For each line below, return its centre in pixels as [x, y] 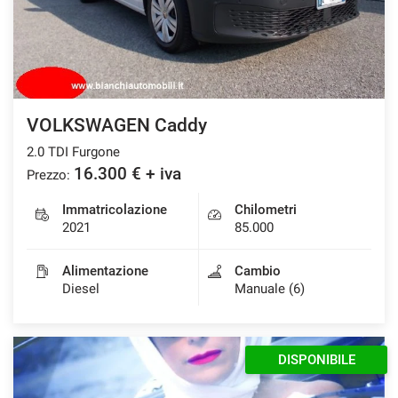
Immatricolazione [115, 209]
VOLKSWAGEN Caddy [117, 125]
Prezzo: [48, 175]
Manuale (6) [270, 288]
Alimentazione [105, 271]
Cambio [258, 271]
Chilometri [266, 209]
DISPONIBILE [316, 359]
